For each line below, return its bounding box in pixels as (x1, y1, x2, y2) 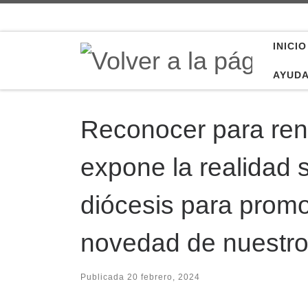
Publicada (80, 272, 127, 282)
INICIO (273, 41, 307, 52)
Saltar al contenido (19, 13, 109, 25)
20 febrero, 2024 (127, 272, 200, 282)
